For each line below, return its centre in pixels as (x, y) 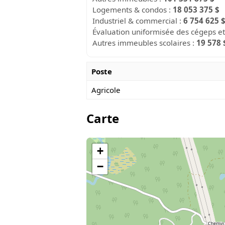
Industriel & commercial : (138, 20)
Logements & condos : (133, 9)
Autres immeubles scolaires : (145, 42)
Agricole (105, 90)
